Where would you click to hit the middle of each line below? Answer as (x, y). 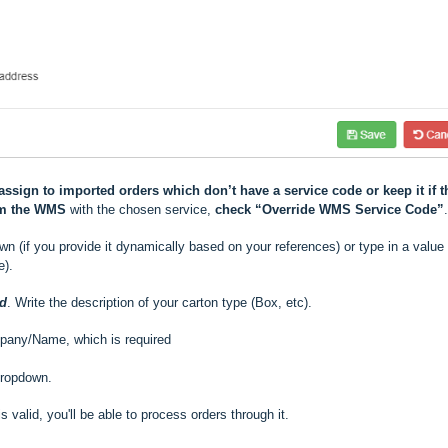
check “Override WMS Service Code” (329, 209)
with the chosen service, (140, 209)
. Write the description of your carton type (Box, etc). (159, 302)
